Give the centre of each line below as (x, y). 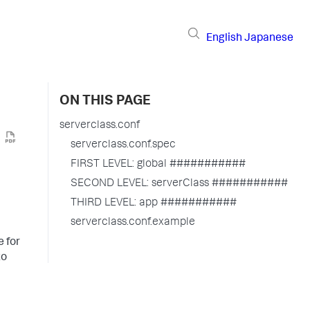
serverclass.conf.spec (123, 145)
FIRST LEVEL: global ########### (158, 165)
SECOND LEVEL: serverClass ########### (179, 184)
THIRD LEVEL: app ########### (154, 203)
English (224, 38)
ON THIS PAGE (105, 102)
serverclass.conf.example (133, 223)
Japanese (269, 38)
